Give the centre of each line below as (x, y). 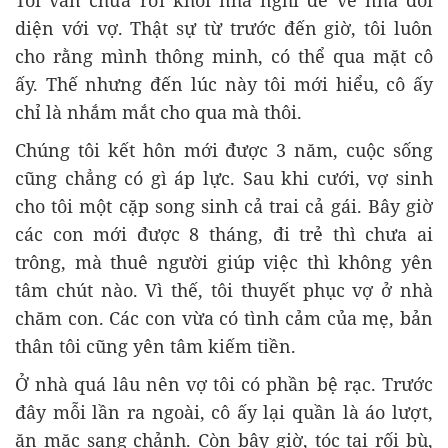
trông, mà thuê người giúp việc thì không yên (224, 262)
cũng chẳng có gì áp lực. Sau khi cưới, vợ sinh (224, 178)
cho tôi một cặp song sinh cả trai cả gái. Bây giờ (224, 206)
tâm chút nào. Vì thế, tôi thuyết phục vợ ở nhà (224, 290)
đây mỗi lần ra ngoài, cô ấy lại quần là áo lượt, (224, 412)
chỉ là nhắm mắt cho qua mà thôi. (158, 112)
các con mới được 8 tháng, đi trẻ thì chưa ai (224, 234)
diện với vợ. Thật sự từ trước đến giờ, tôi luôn (224, 28)
